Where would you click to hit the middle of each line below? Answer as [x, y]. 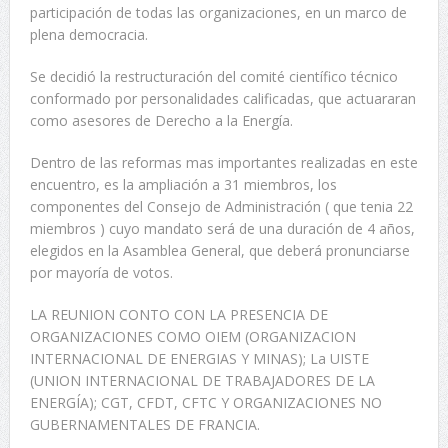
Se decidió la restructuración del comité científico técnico [213, 77]
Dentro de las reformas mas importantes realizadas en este [223, 163]
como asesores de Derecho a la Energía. [161, 121]
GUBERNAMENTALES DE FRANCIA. [144, 425]
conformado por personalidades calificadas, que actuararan [222, 99]
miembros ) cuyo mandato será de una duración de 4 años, [222, 229]
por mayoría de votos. [101, 273]
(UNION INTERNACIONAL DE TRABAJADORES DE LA [202, 381]
